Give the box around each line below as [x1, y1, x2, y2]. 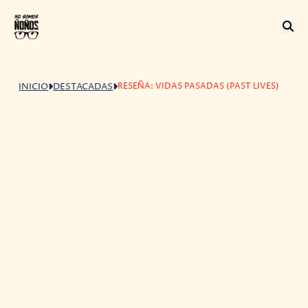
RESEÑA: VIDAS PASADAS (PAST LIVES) [118, 80, 280, 92]
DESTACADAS [53, 80, 113, 93]
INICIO [19, 80, 49, 93]
